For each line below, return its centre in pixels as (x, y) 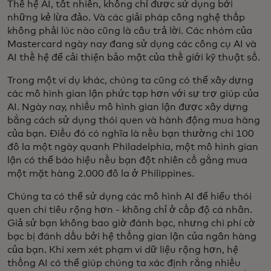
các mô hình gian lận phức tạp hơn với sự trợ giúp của (133, 94)
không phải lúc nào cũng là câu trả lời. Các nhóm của (130, 31)
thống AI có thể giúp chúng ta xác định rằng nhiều (124, 263)
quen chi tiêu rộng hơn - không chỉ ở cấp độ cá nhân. (131, 210)
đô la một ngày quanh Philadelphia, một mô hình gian (133, 147)
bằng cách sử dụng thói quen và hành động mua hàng (134, 121)
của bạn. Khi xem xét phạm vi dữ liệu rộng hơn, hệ (123, 250)
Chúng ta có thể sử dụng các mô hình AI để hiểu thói (129, 197)
